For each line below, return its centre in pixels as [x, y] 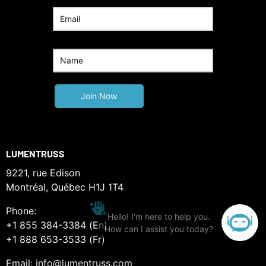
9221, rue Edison [43, 172]
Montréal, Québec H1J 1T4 [65, 187]
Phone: [21, 210]
